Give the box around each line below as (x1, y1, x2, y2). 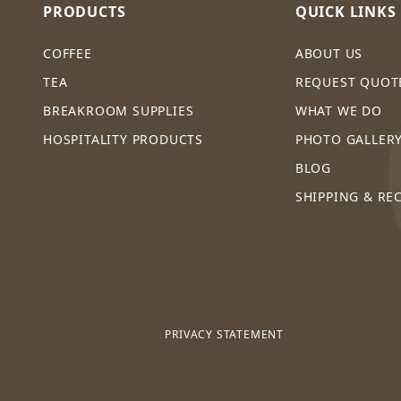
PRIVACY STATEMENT (165, 327, 284, 342)
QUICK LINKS (294, 2, 397, 21)
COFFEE (43, 45, 92, 62)
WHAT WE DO (294, 102, 382, 119)
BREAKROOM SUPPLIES (43, 102, 194, 119)
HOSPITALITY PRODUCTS (43, 131, 203, 148)
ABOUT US (294, 45, 363, 62)
